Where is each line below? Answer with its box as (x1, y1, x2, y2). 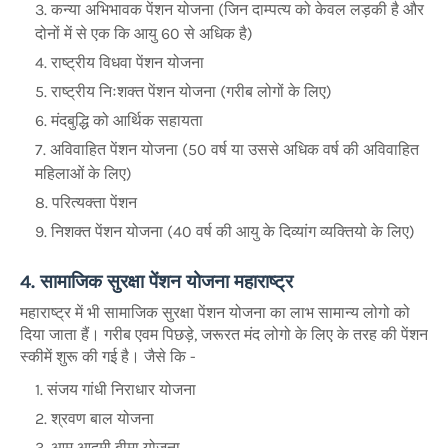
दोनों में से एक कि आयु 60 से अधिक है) (35, 24, 253, 44)
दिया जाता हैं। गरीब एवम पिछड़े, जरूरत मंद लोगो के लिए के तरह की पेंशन (20, 324, 428, 344)
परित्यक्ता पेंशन (52, 193, 141, 213)
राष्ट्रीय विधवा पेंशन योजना (51, 53, 204, 73)
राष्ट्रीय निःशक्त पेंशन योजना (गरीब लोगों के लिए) (51, 82, 332, 102)
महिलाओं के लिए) (35, 164, 132, 184)
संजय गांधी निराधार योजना (47, 379, 196, 399)
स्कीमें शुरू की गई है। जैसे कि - (20, 346, 196, 366)
